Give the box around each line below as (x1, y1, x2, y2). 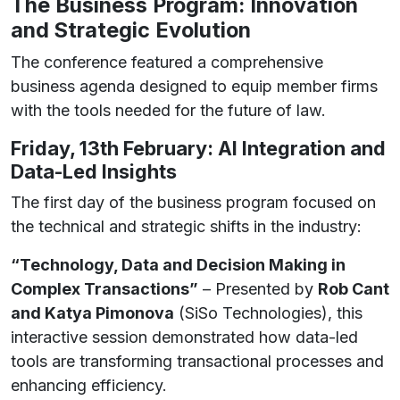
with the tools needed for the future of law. (11, 101, 326, 120)
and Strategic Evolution (11, 17, 251, 43)
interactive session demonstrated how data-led (11, 328, 358, 346)
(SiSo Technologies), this (174, 304, 362, 322)
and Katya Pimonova (11, 304, 174, 322)
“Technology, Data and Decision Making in (11, 255, 346, 274)
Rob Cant (318, 279, 389, 298)
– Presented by (198, 279, 318, 298)
